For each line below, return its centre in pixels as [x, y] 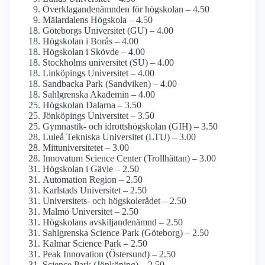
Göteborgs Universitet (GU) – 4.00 [108, 31]
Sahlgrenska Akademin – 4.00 [99, 95]
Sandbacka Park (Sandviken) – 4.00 [110, 84]
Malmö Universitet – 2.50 [91, 212]
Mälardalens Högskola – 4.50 [98, 20]
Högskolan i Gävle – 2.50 [91, 169]
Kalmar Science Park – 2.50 [95, 244]
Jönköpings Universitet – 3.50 [98, 116]
